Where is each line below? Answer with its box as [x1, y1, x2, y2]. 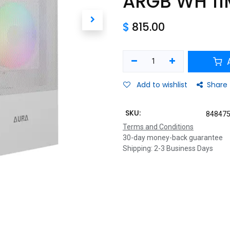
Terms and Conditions [123, 123, 194, 131]
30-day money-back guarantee [123, 133, 223, 142]
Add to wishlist [137, 80, 187, 90]
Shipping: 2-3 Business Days [123, 144, 213, 152]
